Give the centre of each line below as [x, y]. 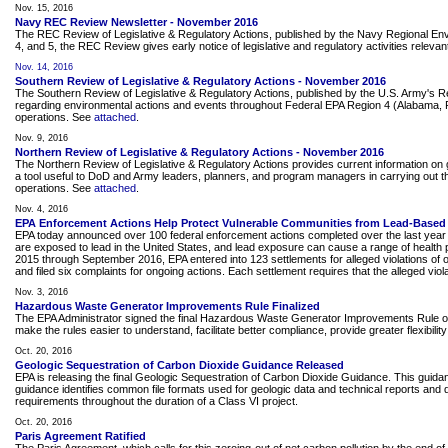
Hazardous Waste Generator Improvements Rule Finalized [167, 306]
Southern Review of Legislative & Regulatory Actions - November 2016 [200, 81]
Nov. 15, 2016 [44, 8]
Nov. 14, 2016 [44, 67]
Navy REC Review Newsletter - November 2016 [136, 22]
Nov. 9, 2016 [41, 138]
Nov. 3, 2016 [41, 292]
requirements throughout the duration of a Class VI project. [156, 401]
